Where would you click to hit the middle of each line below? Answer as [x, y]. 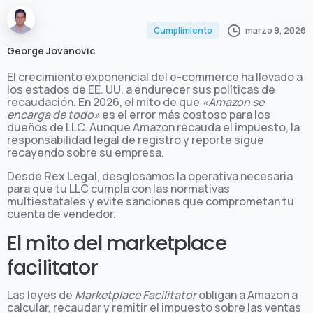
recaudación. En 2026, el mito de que [104, 102]
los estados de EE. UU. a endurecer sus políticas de [141, 89]
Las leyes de [41, 294]
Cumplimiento [183, 31]
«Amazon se [233, 102]
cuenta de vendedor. [61, 213]
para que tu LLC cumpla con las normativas [118, 188]
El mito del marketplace [117, 243]
